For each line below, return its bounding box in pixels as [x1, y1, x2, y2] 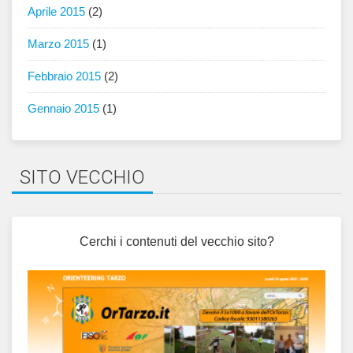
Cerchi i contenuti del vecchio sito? [79, 235, 274, 249]
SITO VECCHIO [20, 166, 145, 189]
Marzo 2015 [28, 37, 89, 51]
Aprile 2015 [28, 5, 85, 19]
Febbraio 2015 [28, 69, 101, 84]
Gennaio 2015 [28, 102, 99, 116]
